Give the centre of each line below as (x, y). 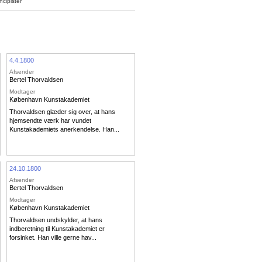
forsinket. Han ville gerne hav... (53, 238)
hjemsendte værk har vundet (50, 121)
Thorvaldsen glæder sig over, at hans (62, 112)
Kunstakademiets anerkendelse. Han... (64, 130)
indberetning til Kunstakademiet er (57, 229)
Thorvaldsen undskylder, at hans (56, 220)
